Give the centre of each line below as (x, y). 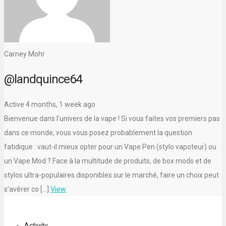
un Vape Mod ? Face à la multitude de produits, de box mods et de (108, 161)
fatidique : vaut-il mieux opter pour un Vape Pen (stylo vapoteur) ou (110, 147)
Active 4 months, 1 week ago (50, 104)
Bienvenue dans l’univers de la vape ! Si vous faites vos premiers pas (112, 118)
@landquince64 (43, 79)
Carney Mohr (24, 54)
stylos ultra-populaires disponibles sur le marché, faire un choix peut (111, 175)
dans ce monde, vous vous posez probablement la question (98, 132)
